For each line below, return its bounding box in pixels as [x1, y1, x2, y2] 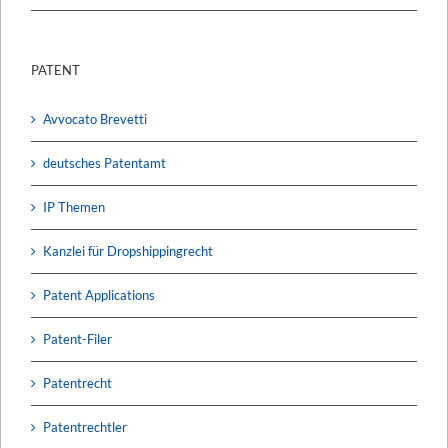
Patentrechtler [43, 418, 127, 435]
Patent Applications [43, 286, 155, 303]
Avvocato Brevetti [43, 110, 147, 127]
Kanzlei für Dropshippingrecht [43, 242, 213, 259]
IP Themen [43, 198, 105, 215]
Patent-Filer [43, 330, 112, 347]
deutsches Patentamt [43, 154, 166, 171]
